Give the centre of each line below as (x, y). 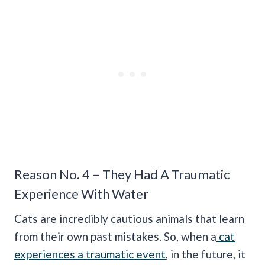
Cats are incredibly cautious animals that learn (129, 219)
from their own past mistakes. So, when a (115, 237)
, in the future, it (206, 254)
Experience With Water (81, 194)
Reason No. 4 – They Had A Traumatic (122, 174)
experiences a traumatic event (90, 254)
